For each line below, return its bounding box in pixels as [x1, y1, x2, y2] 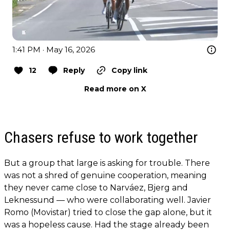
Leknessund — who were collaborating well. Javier [4, 195, 211, 205]
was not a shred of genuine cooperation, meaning [4, 170, 207, 181]
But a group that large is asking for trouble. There [4, 158, 210, 168]
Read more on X [84, 84, 146, 94]
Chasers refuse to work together [4, 128, 198, 147]
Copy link [111, 66, 147, 75]
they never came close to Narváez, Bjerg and [4, 183, 188, 193]
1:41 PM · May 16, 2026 [12, 45, 95, 55]
